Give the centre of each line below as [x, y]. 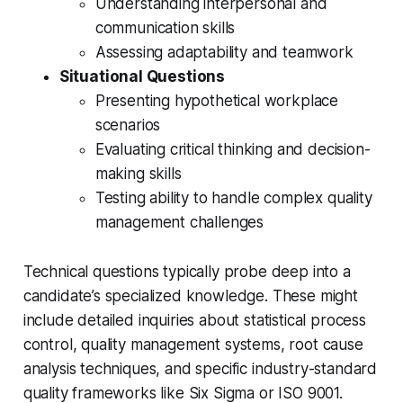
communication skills [165, 28]
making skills [138, 174]
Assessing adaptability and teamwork [224, 53]
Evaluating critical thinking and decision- [233, 150]
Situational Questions [142, 77]
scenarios [128, 125]
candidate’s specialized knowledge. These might [190, 296]
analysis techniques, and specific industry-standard [200, 369]
